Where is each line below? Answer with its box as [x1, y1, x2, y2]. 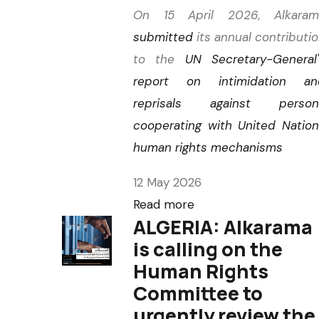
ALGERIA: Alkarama [133, 214, 313, 240]
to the [133, 51, 185, 67]
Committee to [133, 280, 263, 306]
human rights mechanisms [133, 140, 283, 155]
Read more [133, 197, 194, 212]
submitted [133, 29, 193, 45]
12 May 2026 [133, 174, 202, 190]
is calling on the [133, 236, 283, 262]
